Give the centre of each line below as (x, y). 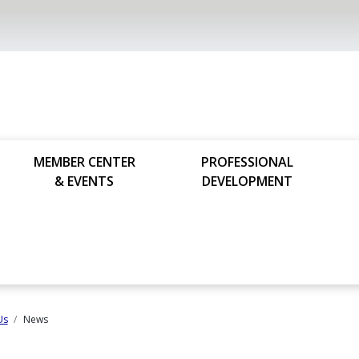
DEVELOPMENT (247, 181)
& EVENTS (85, 181)
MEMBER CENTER (84, 162)
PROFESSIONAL (247, 162)
